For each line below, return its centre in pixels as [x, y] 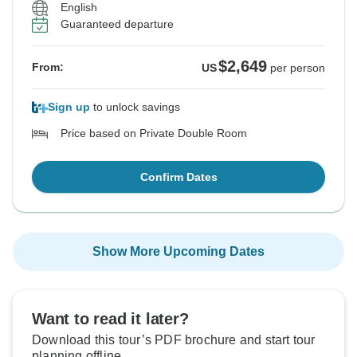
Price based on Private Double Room [154, 133]
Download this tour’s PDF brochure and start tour [174, 340]
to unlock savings [135, 107]
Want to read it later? [110, 319]
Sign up [69, 107]
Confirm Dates [178, 177]
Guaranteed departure [117, 24]
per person [298, 68]
